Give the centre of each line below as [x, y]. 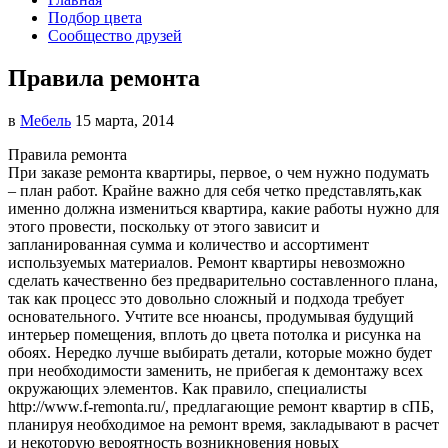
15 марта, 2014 [124, 120]
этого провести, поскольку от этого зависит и [164, 226]
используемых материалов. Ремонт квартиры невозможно [206, 262]
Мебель [45, 120]
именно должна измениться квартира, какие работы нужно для [223, 208]
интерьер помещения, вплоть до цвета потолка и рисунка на [214, 334]
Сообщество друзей [115, 35]
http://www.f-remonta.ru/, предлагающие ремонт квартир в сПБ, [221, 406]
